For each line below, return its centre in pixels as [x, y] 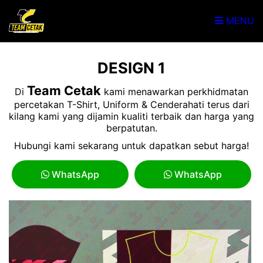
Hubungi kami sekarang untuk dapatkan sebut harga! [131, 146]
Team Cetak [64, 90]
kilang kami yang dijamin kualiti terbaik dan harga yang [131, 116]
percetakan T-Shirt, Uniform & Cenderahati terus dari [131, 104]
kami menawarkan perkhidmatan [175, 92]
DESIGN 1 [131, 68]
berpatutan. [131, 128]
